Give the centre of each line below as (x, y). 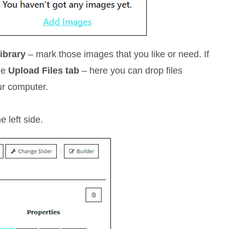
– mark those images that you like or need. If (118, 54)
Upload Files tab (44, 71)
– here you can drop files (131, 71)
